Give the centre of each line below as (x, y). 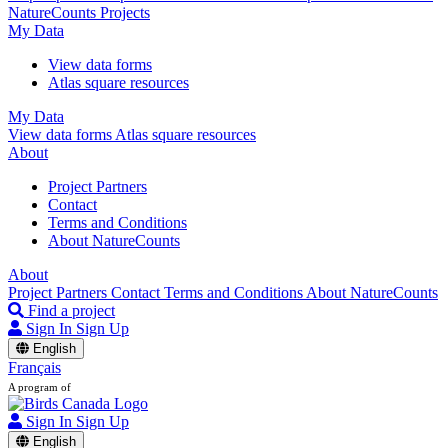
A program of (39, 387)
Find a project (71, 310)
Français (34, 367)
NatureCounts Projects (79, 12)
